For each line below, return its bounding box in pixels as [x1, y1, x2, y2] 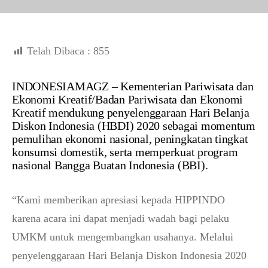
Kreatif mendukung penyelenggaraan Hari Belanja [12, 106, 249, 119]
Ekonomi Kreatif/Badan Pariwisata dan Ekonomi [12, 93, 243, 106]
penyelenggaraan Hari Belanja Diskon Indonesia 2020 [12, 249, 246, 261]
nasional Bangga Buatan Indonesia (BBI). [12, 159, 208, 172]
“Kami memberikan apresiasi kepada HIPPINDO [12, 194, 225, 206]
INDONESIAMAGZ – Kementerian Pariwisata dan [12, 80, 254, 93]
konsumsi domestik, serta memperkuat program [12, 145, 238, 159]
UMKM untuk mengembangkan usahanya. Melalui [12, 231, 233, 243]
